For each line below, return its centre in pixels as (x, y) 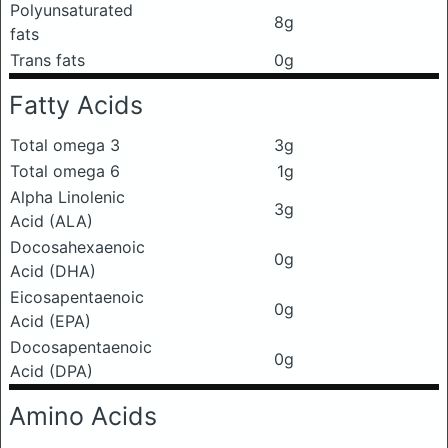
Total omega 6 (65, 171)
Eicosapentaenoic (77, 297)
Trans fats (47, 60)
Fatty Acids (76, 105)
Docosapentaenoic (81, 347)
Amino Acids (83, 416)
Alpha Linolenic (67, 197)
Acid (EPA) (50, 321)
